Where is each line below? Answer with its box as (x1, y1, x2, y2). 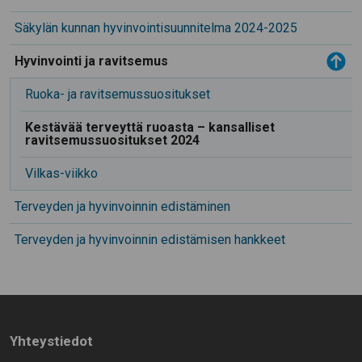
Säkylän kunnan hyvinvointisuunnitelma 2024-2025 (15, 20, 297, 36)
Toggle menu (255, 48, 336, 64)
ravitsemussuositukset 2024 (25, 133, 203, 149)
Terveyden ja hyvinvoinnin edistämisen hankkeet (15, 232, 285, 248)
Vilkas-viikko (25, 166, 98, 182)
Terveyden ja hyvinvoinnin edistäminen (15, 199, 230, 215)
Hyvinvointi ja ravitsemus (15, 53, 168, 69)
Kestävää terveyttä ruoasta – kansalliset (25, 120, 275, 136)
